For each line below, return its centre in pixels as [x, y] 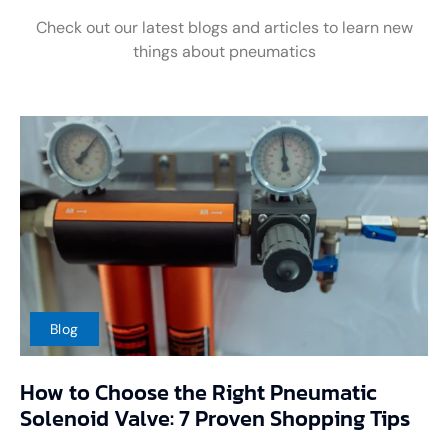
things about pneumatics [224, 51]
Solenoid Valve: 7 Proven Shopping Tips [215, 418]
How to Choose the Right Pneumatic [198, 392]
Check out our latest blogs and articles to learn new [224, 27]
